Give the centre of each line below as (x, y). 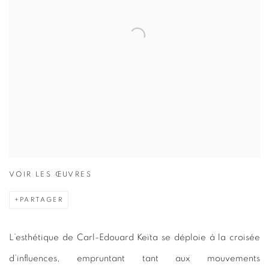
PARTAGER (41, 199)
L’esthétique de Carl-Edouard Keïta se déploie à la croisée (134, 237)
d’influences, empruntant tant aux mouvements (134, 258)
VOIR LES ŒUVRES (50, 174)
